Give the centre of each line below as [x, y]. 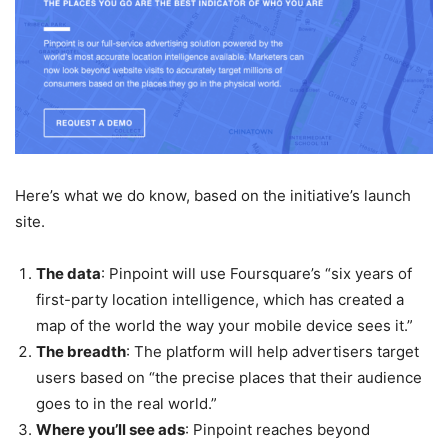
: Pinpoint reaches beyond [277, 429]
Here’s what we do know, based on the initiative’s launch [213, 195]
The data [68, 273]
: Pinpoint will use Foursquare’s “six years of [256, 273]
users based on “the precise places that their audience [229, 377]
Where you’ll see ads [110, 429]
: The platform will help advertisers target [272, 351]
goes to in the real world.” [126, 403]
